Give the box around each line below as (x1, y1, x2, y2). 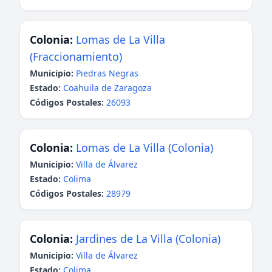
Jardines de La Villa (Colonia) (76, 231, 220, 246)
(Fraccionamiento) (30, 49, 122, 64)
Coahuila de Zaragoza (63, 82, 152, 93)
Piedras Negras (76, 67, 138, 79)
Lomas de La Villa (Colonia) (76, 140, 213, 155)
